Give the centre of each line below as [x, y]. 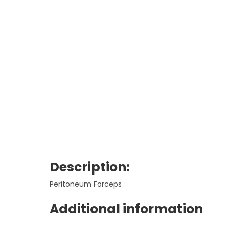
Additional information [127, 209]
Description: [90, 167]
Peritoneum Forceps [86, 184]
